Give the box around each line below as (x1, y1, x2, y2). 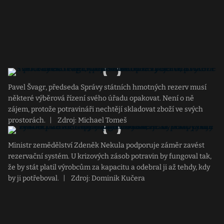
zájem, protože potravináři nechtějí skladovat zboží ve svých (8, 105, 203, 113)
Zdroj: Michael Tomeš (56, 116, 127, 124)
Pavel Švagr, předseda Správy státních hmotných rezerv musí (8, 83, 206, 91)
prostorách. (8, 116, 45, 124)
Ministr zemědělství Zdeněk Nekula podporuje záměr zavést (8, 141, 204, 149)
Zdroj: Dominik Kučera (69, 174, 145, 182)
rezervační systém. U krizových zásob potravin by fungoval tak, (8, 152, 211, 160)
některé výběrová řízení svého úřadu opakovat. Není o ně (8, 94, 194, 102)
